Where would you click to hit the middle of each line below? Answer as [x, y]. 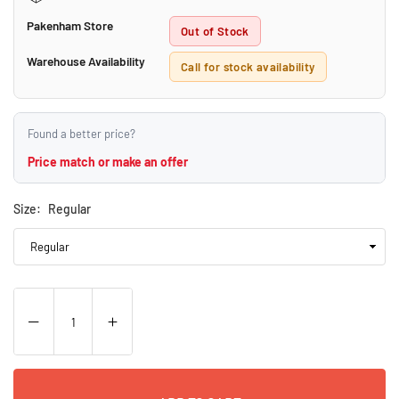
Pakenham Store [70, 25]
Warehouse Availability [86, 61]
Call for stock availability [248, 66]
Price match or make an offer [108, 161]
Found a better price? [81, 133]
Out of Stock [215, 31]
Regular [69, 208]
